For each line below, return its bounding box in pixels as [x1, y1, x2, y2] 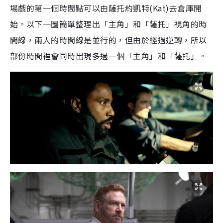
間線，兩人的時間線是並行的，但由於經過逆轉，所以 [10, 34, 207, 46]
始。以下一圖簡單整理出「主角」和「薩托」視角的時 [10, 18, 207, 30]
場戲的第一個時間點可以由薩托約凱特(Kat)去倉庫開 [10, 2, 202, 14]
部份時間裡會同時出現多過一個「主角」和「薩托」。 [10, 50, 207, 62]
